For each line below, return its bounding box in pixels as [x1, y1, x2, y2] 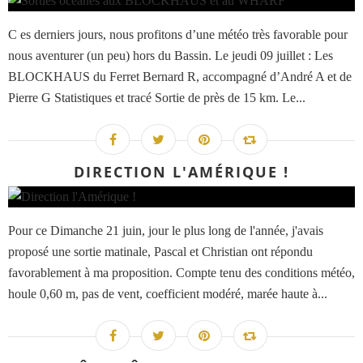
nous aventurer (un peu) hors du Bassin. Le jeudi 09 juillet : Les [8, 49, 333, 63]
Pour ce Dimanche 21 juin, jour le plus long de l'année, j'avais [8, 224, 323, 238]
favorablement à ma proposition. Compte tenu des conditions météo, [8, 266, 355, 280]
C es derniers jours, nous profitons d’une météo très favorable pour [8, 28, 348, 42]
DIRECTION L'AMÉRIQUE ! [74, 162, 289, 182]
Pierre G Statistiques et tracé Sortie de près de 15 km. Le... [8, 91, 305, 105]
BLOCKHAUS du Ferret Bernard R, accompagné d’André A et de [8, 70, 352, 84]
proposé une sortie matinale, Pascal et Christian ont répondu [8, 245, 313, 259]
